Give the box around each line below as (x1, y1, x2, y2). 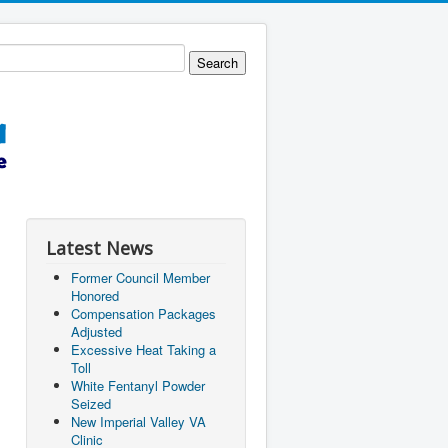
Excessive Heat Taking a (71, 340, 216, 359)
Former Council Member (71, 268, 210, 287)
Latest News (46, 236, 153, 260)
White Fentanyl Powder (71, 376, 205, 395)
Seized (71, 394, 111, 413)
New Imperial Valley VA (71, 412, 206, 431)
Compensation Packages (71, 304, 216, 323)
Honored (71, 286, 119, 305)
